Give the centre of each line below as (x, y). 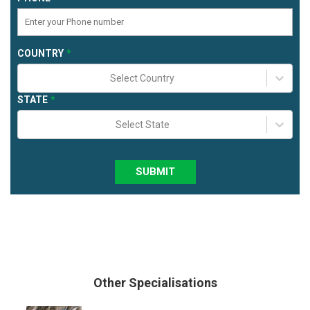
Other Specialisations (155, 282)
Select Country (142, 78)
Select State (142, 124)
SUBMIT (155, 171)
